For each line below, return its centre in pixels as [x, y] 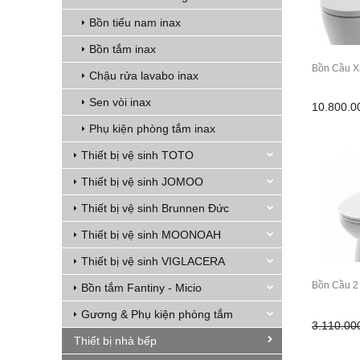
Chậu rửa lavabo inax [144, 76]
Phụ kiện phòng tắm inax [152, 129]
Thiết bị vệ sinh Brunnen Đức [155, 208]
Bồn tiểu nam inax [135, 22]
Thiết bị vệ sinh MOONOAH [151, 235]
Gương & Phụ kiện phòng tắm [157, 314]
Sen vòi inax [120, 102]
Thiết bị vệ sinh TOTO [137, 155]
